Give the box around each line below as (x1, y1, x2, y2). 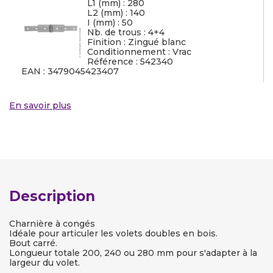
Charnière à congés (9, 218, 95, 229)
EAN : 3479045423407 (21, 66, 119, 77)
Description (9, 188, 95, 205)
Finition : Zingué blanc (87, 37, 186, 48)
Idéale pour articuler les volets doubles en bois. (9, 228, 218, 239)
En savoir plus (9, 100, 71, 111)
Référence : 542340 (87, 56, 173, 67)
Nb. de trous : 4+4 (87, 27, 165, 38)
